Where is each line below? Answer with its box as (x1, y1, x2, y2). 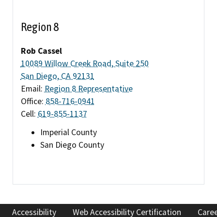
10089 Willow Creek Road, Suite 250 (20, 58, 149, 69)
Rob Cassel (20, 46, 62, 57)
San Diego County (40, 139, 104, 150)
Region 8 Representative (44, 83, 133, 94)
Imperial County (40, 126, 97, 138)
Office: (20, 96, 46, 107)
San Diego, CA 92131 (20, 71, 94, 82)
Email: (20, 83, 45, 94)
